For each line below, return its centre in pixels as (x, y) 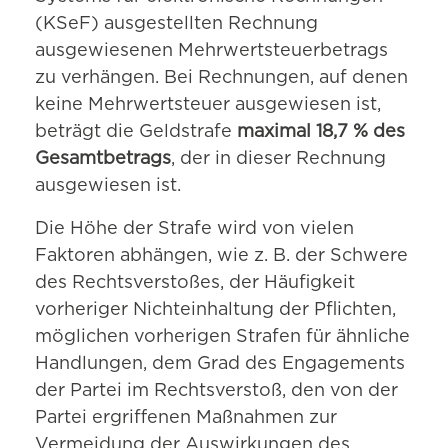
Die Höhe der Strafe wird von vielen (194, 229)
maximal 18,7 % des (321, 132)
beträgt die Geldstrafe (136, 132)
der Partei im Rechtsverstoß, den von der (216, 391)
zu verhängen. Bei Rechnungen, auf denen (221, 78)
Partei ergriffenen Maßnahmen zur (186, 418)
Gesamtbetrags (103, 159)
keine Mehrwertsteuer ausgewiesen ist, (208, 105)
